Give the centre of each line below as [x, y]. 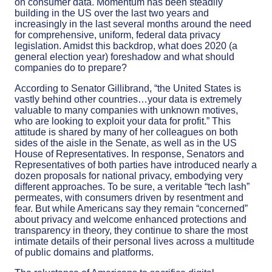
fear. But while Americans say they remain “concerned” [131, 208]
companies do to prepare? [71, 67]
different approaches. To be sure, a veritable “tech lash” [132, 186]
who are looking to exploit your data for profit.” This [123, 121]
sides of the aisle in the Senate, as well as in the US [126, 143]
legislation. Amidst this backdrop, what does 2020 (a [126, 46]
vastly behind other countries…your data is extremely [128, 99]
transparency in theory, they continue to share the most [131, 230]
